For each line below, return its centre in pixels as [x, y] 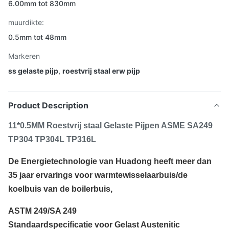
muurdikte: [26, 22]
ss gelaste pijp [33, 71]
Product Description [48, 105]
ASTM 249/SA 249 [42, 211]
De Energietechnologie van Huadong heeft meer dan [110, 161]
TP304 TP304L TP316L [52, 139]
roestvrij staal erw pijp [101, 71]
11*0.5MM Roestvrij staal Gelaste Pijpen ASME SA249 [110, 125]
